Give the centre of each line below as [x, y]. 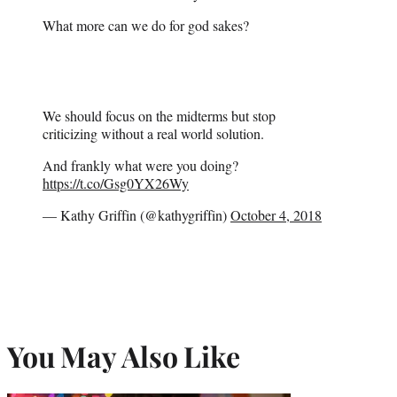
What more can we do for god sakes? [146, 26]
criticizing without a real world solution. [153, 134]
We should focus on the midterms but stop [159, 116]
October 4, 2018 [276, 215]
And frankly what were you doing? [140, 166]
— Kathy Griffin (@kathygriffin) [136, 215]
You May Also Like [124, 355]
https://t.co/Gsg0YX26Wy [116, 183]
